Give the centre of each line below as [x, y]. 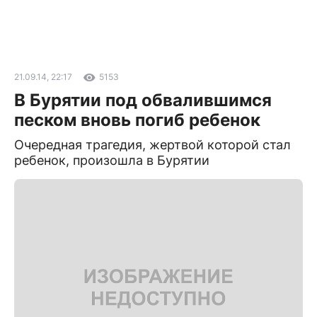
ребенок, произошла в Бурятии [112, 160]
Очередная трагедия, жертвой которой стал [152, 145]
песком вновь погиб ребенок [137, 120]
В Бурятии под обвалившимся [143, 100]
